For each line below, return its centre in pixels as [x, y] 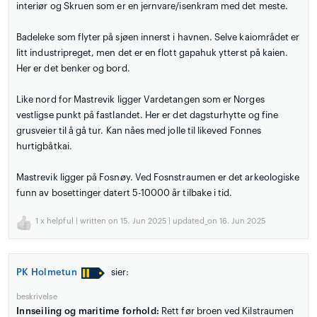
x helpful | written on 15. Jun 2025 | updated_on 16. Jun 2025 [152, 221]
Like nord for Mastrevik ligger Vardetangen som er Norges [140, 100]
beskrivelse [37, 297]
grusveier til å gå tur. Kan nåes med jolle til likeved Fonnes [139, 131]
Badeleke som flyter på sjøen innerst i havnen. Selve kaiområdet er [158, 38]
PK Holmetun [47, 272]
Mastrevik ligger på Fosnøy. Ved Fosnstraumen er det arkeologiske [158, 178]
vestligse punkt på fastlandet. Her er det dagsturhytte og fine [148, 115]
